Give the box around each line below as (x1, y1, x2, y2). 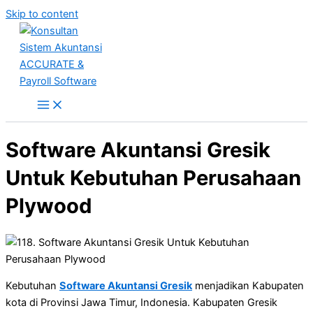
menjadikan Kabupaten (192, 279, 304, 293)
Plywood (6, 193, 92, 218)
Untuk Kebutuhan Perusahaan (6, 165, 301, 190)
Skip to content (6, 8, 78, 20)
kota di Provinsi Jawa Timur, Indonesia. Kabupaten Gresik (6, 296, 277, 310)
